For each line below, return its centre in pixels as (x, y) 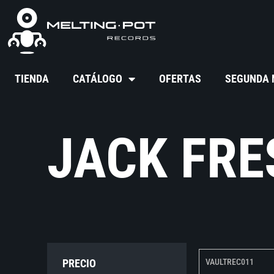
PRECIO (80, 264)
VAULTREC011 (230, 262)
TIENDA (32, 79)
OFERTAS (180, 79)
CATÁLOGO (98, 79)
